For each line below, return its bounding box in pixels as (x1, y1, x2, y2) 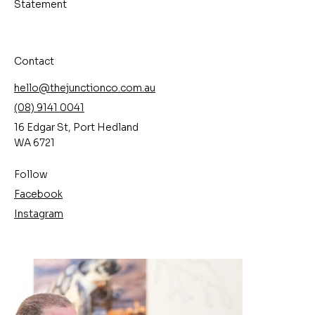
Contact (14, 55, 54, 68)
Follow (14, 167, 48, 181)
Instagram (14, 207, 63, 221)
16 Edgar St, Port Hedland (14, 121, 139, 134)
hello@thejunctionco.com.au (14, 81, 155, 94)
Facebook (14, 187, 63, 200)
